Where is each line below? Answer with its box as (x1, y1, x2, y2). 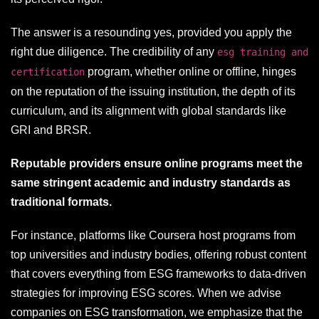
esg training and (217, 46, 308, 58)
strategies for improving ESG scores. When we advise (11, 287, 281, 300)
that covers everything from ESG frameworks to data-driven (11, 268, 306, 281)
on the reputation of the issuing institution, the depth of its (11, 85, 296, 98)
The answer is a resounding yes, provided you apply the (11, 26, 292, 39)
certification (11, 66, 85, 78)
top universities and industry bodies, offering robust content (11, 249, 306, 261)
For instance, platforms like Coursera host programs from (11, 229, 296, 242)
